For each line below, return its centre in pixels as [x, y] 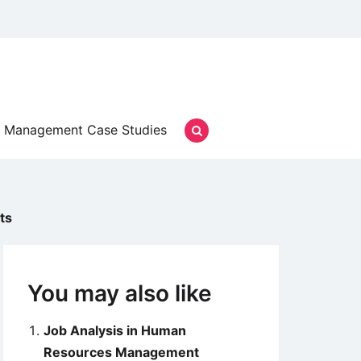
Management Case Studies [85, 130]
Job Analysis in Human [115, 330]
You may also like [120, 293]
